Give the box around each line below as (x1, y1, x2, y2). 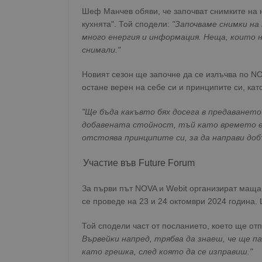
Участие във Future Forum (83, 158, 195, 168)
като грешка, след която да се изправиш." (82, 247, 253, 256)
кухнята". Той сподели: (82, 19, 172, 29)
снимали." (82, 45, 120, 54)
